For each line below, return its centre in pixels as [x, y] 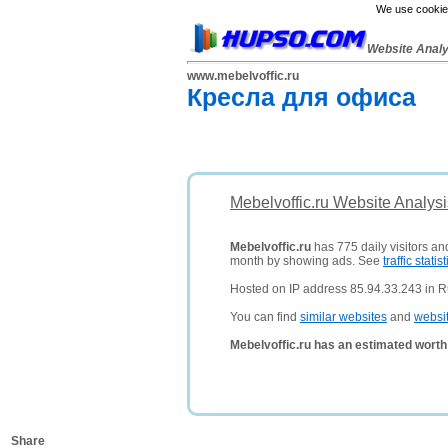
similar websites [343, 317]
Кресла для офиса [301, 97]
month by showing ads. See [306, 261]
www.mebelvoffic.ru [243, 76]
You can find [265, 317]
